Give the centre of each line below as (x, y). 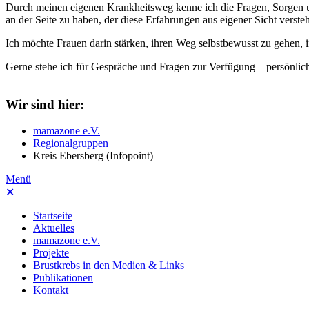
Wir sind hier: (45, 104)
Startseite (53, 216)
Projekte (51, 253)
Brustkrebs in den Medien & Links (109, 266)
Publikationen (63, 278)
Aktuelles (54, 228)
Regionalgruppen (71, 143)
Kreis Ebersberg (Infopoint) (93, 156)
